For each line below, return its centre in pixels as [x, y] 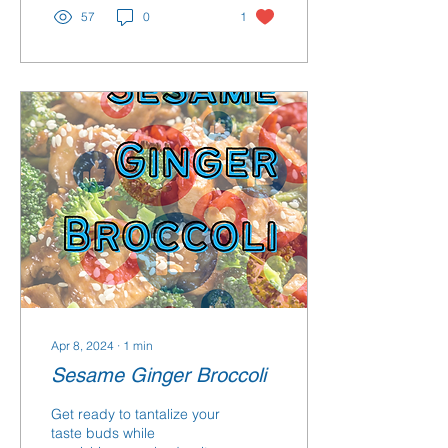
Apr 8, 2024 [82, 345]
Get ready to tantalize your [135, 414]
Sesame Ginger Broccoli [158, 375]
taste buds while [103, 433]
